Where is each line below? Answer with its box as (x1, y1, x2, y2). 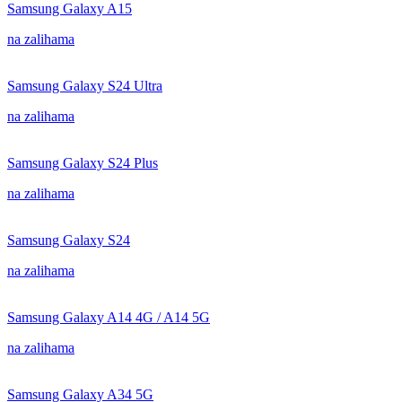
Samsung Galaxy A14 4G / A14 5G (7, 310, 210, 325)
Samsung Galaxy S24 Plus (7, 155, 158, 170)
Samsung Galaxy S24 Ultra (7, 78, 162, 93)
